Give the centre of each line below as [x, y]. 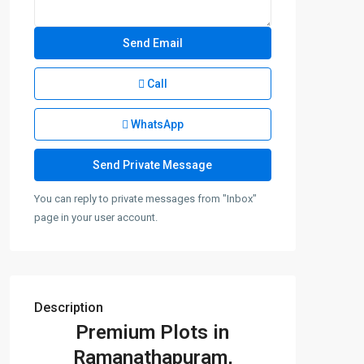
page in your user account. [96, 218]
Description [69, 308]
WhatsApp [156, 125]
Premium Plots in [153, 333]
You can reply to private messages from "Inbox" [145, 199]
